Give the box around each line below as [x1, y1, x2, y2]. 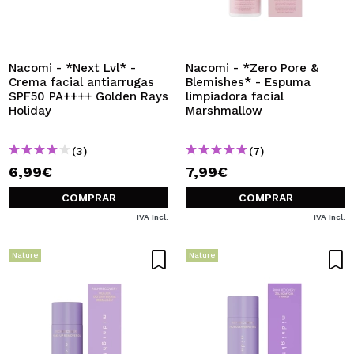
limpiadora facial [186, 89, 284, 104]
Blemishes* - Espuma [186, 75, 311, 89]
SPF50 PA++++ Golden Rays [9, 89, 168, 104]
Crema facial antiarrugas [9, 75, 154, 89]
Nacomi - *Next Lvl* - [9, 61, 136, 75]
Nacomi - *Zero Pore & [186, 61, 318, 75]
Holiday [9, 104, 51, 118]
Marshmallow [186, 104, 262, 118]
